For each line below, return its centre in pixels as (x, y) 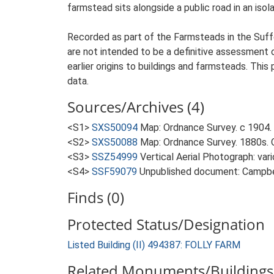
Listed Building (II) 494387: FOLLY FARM (154, 245)
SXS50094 (115, 128)
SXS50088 (115, 142)
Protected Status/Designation (166, 224)
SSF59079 (114, 172)
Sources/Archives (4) (136, 107)
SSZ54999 (115, 157)
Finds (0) (96, 197)
